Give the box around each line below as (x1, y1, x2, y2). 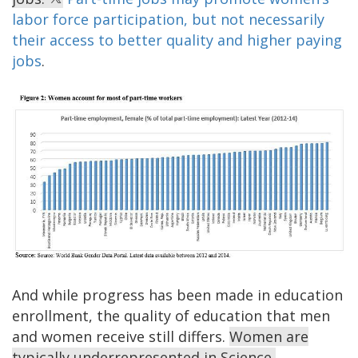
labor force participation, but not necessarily (12, 9, 324, 29)
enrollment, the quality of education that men (12, 305, 330, 325)
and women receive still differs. (12, 326, 229, 346)
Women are (229, 326, 308, 346)
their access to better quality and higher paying (12, 30, 342, 50)
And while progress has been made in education (12, 284, 343, 304)
